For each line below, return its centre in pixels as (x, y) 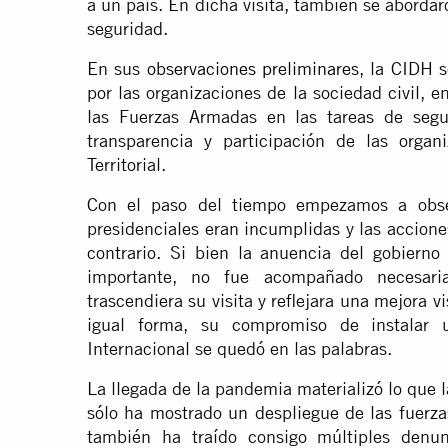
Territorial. (126, 165)
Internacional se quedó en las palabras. (239, 349)
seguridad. (127, 29)
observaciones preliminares (253, 69)
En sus (117, 69)
